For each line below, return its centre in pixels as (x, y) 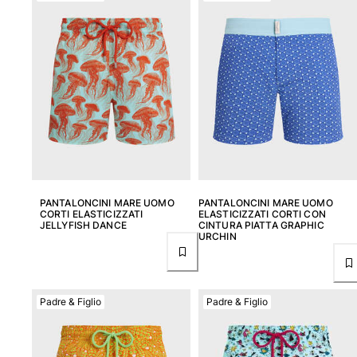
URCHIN (218, 237)
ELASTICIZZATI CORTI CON (262, 214)
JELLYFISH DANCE (83, 226)
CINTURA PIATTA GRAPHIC (261, 226)
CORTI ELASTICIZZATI (92, 214)
